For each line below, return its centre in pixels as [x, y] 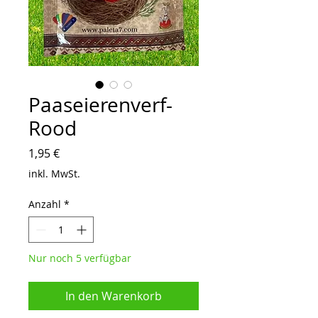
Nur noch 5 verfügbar [80, 258]
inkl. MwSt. [54, 173]
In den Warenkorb [114, 296]
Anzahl [45, 204]
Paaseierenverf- [100, 104]
